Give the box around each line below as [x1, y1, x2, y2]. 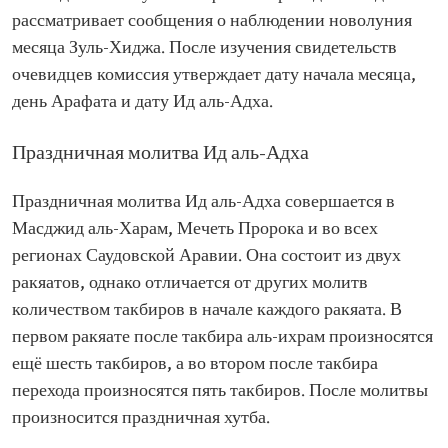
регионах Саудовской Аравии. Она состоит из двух [12, 246, 401, 267]
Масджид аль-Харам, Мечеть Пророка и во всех [12, 219, 378, 240]
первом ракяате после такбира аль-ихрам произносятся [12, 327, 433, 348]
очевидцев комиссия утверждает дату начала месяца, [12, 65, 416, 86]
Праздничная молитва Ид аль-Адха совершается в [12, 192, 395, 213]
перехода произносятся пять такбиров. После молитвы [12, 381, 428, 402]
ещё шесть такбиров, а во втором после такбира [12, 354, 378, 375]
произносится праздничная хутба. [12, 408, 270, 429]
